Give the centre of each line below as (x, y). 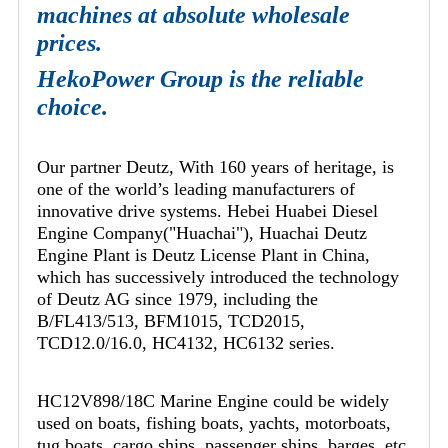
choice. (72, 107)
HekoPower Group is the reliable (200, 79)
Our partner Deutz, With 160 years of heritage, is (215, 167)
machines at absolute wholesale (193, 15)
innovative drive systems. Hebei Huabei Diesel (207, 211)
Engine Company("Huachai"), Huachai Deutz (202, 233)
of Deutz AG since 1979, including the (177, 299)
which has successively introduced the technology (218, 277)
